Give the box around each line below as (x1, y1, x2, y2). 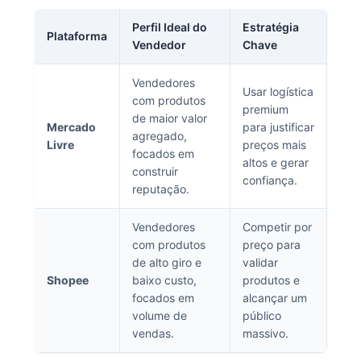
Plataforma (46, 29, 107, 43)
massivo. (242, 326, 288, 340)
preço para (242, 238, 301, 251)
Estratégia (242, 20, 299, 34)
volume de (131, 309, 187, 322)
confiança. (242, 173, 297, 187)
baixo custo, (131, 273, 197, 287)
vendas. (131, 326, 174, 340)
